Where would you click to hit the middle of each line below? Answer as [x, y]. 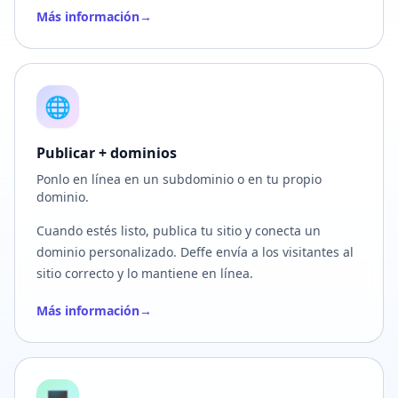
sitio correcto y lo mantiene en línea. [145, 273]
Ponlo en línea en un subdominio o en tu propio [179, 179]
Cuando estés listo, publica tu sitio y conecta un [179, 231]
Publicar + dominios [107, 153]
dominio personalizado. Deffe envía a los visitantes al [195, 252]
